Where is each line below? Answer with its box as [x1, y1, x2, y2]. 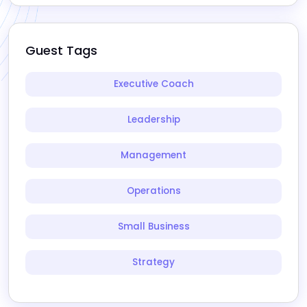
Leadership [127, 112, 180, 126]
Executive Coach [113, 77, 194, 90]
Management [121, 148, 186, 162]
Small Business [117, 219, 190, 233]
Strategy [132, 255, 175, 269]
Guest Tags [25, 41, 97, 59]
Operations [126, 184, 181, 197]
